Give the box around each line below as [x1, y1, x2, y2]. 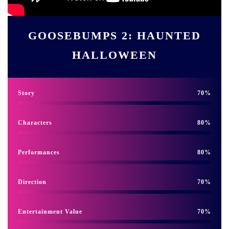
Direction [18, 178, 47, 186]
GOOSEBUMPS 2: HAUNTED [28, 29, 201, 42]
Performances [18, 148, 60, 156]
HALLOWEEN [72, 48, 157, 61]
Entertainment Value [18, 208, 82, 215]
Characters [18, 119, 52, 126]
